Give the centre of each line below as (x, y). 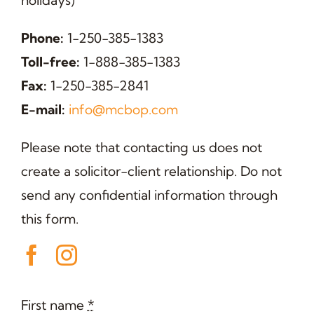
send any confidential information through (149, 195)
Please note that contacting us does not (141, 148)
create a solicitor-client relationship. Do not (151, 171)
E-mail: (43, 110)
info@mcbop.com (123, 110)
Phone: (42, 38)
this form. (49, 219)
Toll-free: (50, 62)
